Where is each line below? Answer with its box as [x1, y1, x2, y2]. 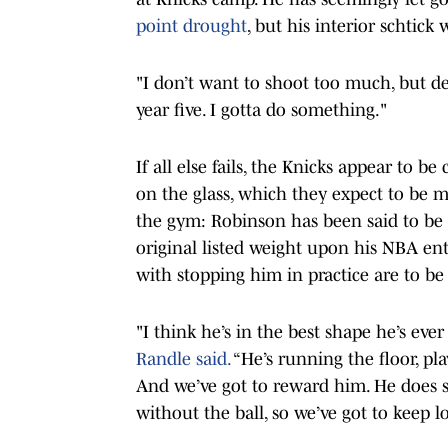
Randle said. [136, 348, 230, 369]
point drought [136, 15, 247, 36]
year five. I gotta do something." [136, 99, 387, 120]
